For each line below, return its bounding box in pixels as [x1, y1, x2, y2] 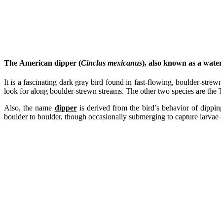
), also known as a [142, 59, 203, 68]
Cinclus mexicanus [81, 59, 142, 68]
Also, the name [4, 104, 55, 112]
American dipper [19, 59, 76, 68]
